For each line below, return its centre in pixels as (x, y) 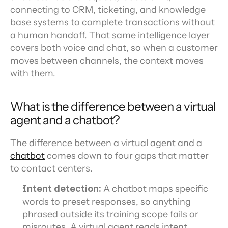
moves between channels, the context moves (107, 61)
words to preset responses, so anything (107, 202)
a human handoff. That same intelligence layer (110, 35)
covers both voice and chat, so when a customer (114, 48)
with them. (33, 73)
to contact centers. (51, 168)
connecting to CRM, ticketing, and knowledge (108, 10)
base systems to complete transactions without (112, 22)
